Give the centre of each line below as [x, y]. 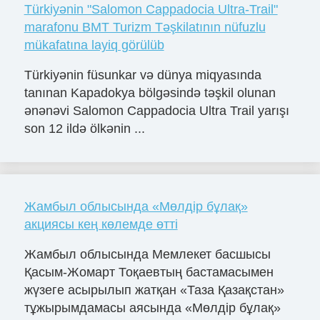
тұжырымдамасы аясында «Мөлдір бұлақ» [152, 307]
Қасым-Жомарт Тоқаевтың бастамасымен [149, 272]
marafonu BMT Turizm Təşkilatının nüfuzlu [145, 27]
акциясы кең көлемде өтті [101, 225]
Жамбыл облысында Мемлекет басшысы [147, 254]
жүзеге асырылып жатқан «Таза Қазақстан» [154, 290]
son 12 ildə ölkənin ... [84, 129]
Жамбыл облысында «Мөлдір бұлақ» [136, 207]
